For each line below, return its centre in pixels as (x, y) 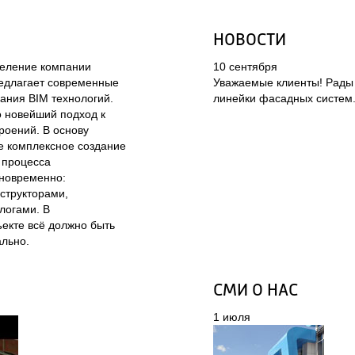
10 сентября (245, 67)
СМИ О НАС (256, 291)
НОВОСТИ (250, 40)
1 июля (232, 317)
